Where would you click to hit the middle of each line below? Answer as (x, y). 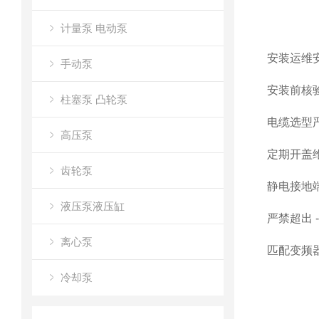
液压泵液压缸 (93, 206)
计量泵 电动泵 (94, 28)
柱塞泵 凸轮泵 (94, 99)
